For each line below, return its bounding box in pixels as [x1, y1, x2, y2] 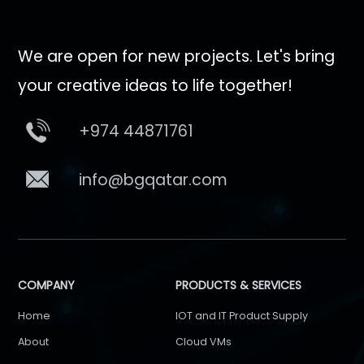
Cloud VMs [175, 335, 232, 349]
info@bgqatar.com [79, 169, 228, 192]
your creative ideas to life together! [18, 75, 293, 97]
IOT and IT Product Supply [175, 309, 308, 323]
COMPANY [18, 277, 76, 294]
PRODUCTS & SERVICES [175, 277, 301, 294]
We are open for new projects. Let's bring [18, 45, 336, 68]
